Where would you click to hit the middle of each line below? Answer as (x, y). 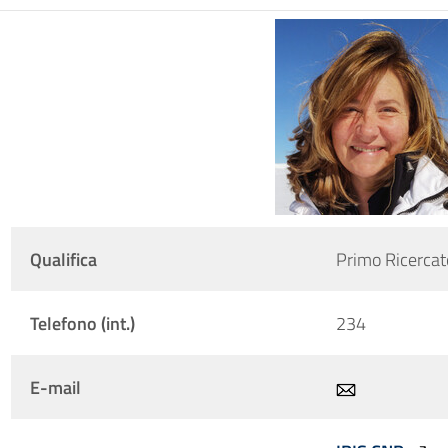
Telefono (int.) (82, 323)
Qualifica (63, 259)
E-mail (55, 387)
